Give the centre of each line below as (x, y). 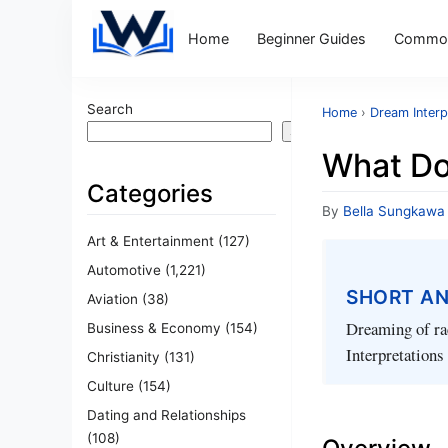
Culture (110, 385)
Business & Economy (154, 327)
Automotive (124, 269)
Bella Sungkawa (394, 211)
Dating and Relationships (166, 414)
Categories (150, 193)
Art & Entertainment (150, 240)
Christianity (123, 356)
